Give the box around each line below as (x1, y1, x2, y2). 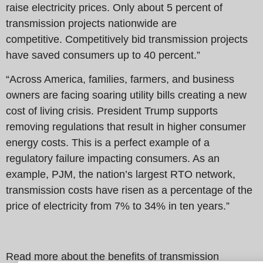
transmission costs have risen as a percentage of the (6, 184, 252, 197)
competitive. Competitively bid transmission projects (6, 33, 248, 45)
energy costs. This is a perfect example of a (6, 137, 210, 149)
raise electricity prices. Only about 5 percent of (6, 1, 222, 14)
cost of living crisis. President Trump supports (6, 105, 218, 117)
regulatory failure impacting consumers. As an (6, 153, 220, 165)
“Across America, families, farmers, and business (6, 73, 234, 86)
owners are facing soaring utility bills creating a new (6, 89, 247, 102)
